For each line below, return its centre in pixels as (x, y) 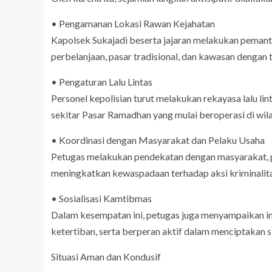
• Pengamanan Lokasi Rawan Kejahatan (133, 23)
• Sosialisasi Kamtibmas (101, 198)
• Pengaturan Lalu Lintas (102, 82)
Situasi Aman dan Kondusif (106, 257)
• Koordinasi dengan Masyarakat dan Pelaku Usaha (158, 140)
